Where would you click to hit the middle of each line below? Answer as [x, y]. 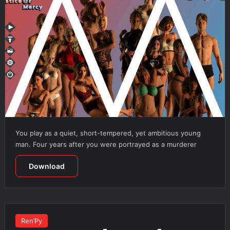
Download [46, 166]
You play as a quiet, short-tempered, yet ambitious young [108, 133]
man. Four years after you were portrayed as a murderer [106, 144]
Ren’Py [31, 221]
